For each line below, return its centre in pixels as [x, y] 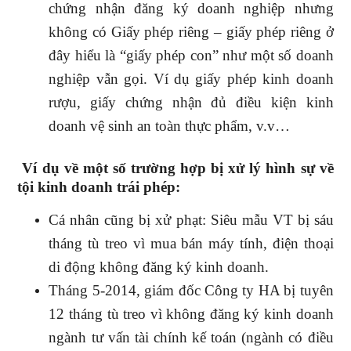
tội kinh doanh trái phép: [99, 187]
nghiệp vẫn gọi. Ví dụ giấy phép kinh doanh [191, 79]
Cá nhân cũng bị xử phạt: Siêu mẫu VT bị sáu [191, 220]
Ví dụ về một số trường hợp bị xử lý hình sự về [178, 168]
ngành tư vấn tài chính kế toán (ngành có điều [191, 337]
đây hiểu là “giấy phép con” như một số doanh [191, 55]
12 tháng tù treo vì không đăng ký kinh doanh [191, 314]
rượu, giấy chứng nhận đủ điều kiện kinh [191, 102]
